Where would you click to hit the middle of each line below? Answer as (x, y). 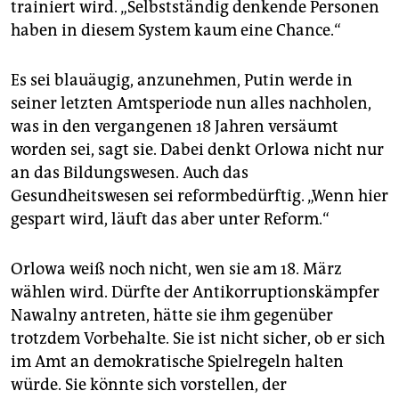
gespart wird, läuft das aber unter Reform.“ (170, 220)
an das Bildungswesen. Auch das (130, 173)
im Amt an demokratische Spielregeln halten (177, 362)
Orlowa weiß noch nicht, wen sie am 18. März (176, 269)
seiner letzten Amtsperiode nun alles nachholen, (191, 104)
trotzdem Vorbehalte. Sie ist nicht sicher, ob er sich (198, 339)
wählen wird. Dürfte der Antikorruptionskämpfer (195, 293)
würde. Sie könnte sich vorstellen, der (149, 385)
